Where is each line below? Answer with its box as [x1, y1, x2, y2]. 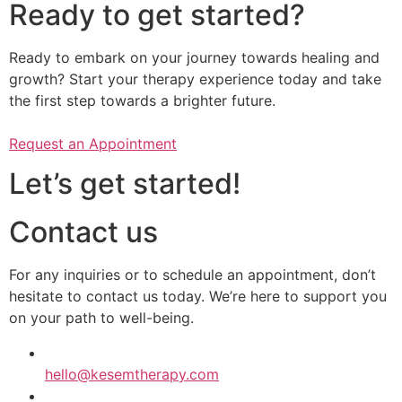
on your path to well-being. [9, 309, 194, 328]
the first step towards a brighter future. [9, 91, 275, 109]
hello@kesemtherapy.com [45, 364, 219, 383]
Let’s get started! [9, 166, 240, 202]
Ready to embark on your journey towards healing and [9, 48, 380, 66]
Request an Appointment [9, 134, 177, 153]
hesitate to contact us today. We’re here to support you [9, 287, 387, 306]
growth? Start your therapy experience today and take [9, 69, 381, 88]
